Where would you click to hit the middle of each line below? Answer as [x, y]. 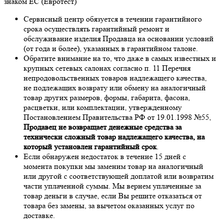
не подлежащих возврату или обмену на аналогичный [115, 87]
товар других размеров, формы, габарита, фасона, [107, 97]
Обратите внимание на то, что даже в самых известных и [120, 58]
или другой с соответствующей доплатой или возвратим [119, 176]
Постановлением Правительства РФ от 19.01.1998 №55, [117, 117]
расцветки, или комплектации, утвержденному [103, 107]
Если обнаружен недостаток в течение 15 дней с [105, 156]
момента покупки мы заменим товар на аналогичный [113, 166]
